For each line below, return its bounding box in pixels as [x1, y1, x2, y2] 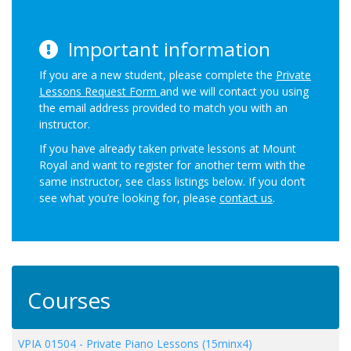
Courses [27, 284, 110, 315]
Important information [63, 35, 270, 62]
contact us [219, 190, 273, 205]
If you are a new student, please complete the [39, 67, 276, 82]
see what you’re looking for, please [39, 190, 219, 205]
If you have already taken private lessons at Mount [39, 140, 296, 156]
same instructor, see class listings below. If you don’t [39, 173, 306, 189]
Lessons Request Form [39, 83, 160, 99]
